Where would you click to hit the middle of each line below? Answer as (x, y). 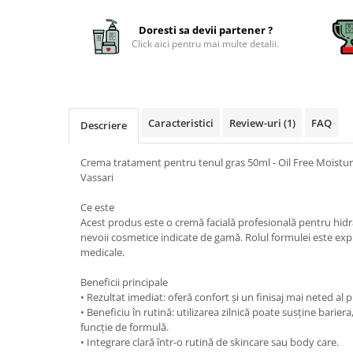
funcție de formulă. (124, 327)
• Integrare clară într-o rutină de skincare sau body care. (210, 342)
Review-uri (256, 123)
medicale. (102, 252)
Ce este (97, 207)
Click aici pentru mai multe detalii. (206, 43)
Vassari (97, 177)
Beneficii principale (124, 282)
